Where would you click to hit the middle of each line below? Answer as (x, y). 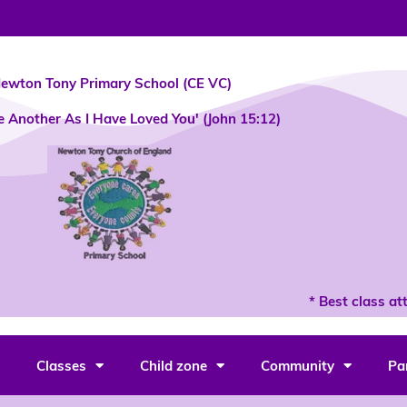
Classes (61, 365)
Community (297, 365)
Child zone (173, 365)
